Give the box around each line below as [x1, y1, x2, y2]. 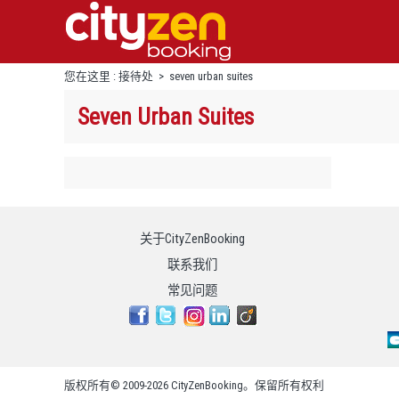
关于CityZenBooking [140, 232, 245, 248]
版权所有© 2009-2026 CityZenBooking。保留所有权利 [64, 379, 324, 392]
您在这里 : [64, 69, 118, 83]
